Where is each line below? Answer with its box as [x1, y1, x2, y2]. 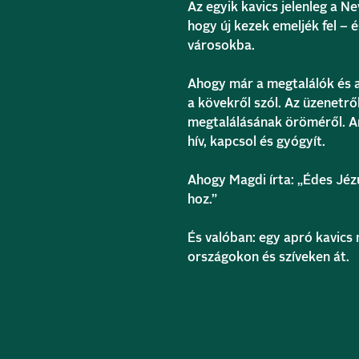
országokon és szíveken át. [188, 251, 349, 264]
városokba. [188, 39, 255, 52]
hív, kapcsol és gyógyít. [188, 135, 325, 148]
